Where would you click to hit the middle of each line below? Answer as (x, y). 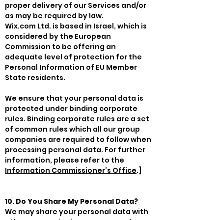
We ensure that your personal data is (74, 98)
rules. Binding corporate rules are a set (77, 119)
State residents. (35, 77)
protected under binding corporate (71, 108)
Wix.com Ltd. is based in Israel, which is (76, 26)
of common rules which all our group (72, 129)
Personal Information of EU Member (71, 67)
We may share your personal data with (77, 211)
